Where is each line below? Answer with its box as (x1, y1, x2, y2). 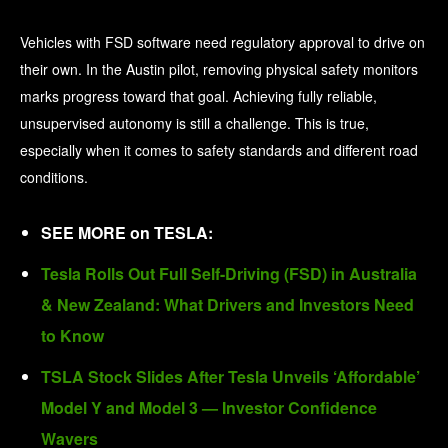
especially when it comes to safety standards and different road (20, 140, 418, 161)
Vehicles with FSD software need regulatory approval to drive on (20, 32, 425, 53)
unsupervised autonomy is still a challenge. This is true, (20, 113, 369, 134)
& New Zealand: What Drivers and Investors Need (41, 293, 414, 317)
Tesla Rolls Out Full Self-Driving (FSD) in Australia (41, 262, 417, 286)
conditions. (20, 167, 88, 188)
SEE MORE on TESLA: (41, 221, 213, 245)
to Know (41, 324, 104, 348)
